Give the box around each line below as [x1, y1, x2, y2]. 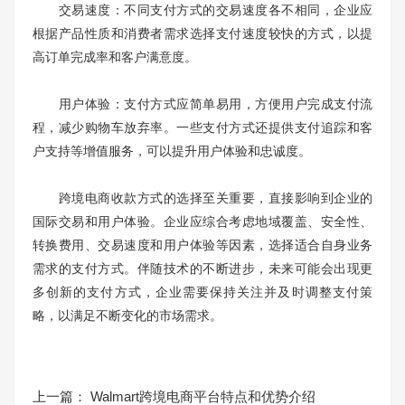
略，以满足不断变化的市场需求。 [33, 308, 222, 323]
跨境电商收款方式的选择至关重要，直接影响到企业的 [33, 191, 372, 205]
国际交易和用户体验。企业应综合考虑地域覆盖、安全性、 [33, 214, 372, 229]
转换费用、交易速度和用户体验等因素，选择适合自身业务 [33, 238, 372, 252]
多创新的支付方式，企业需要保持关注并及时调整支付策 [33, 285, 372, 299]
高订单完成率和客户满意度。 [33, 50, 197, 64]
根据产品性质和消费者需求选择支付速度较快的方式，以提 [33, 26, 372, 41]
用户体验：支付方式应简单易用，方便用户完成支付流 [33, 97, 372, 111]
